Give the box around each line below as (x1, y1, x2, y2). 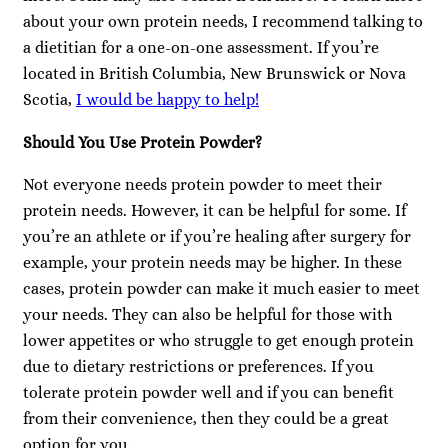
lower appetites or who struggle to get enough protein (23, 330, 414, 350)
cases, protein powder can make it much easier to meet (23, 278, 420, 298)
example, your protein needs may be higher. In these (23, 252, 402, 272)
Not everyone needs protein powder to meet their (23, 174, 382, 194)
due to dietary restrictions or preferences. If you (23, 356, 374, 376)
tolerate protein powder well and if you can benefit (23, 382, 394, 402)
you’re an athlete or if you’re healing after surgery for (23, 226, 411, 246)
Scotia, (23, 90, 76, 110)
